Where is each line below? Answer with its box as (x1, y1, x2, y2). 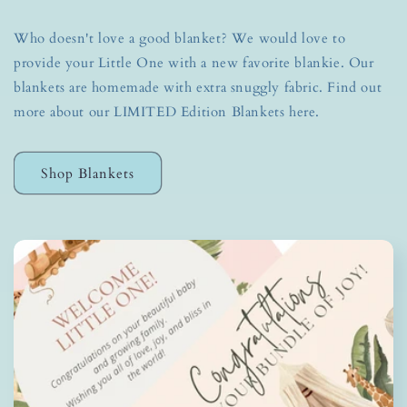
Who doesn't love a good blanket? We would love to (14, 29, 346, 47)
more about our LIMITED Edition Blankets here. (14, 103, 321, 121)
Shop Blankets (41, 164, 134, 183)
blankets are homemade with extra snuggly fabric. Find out (14, 78, 382, 96)
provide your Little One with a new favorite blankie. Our (14, 54, 374, 72)
